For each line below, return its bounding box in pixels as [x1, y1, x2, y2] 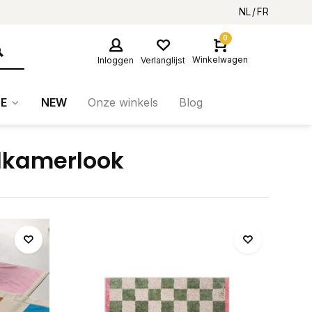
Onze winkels [88, 95, 158, 109]
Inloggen [97, 54, 134, 65]
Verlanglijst [141, 54, 185, 65]
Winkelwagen [192, 54, 248, 65]
